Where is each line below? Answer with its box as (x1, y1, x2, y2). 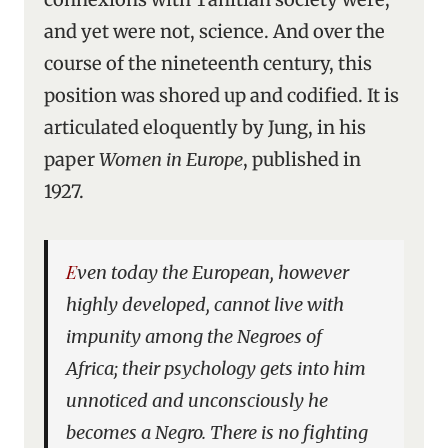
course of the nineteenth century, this (44, 52, 372, 75)
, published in (243, 148, 361, 171)
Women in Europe (99, 148, 243, 171)
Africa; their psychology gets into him (66, 357, 367, 380)
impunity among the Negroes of (66, 325, 323, 348)
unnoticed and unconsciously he (66, 389, 329, 412)
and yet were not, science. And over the (44, 20, 385, 43)
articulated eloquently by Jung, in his (44, 116, 366, 139)
